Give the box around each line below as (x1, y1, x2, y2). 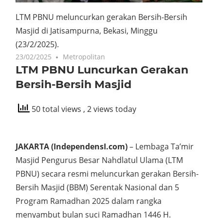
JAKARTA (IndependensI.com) (16, 141, 127, 152)
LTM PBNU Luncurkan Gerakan (16, 63, 188, 76)
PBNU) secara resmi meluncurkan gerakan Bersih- (16, 168, 199, 179)
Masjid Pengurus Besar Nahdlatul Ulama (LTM (16, 154, 183, 165)
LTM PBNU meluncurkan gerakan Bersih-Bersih (16, 11, 187, 22)
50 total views (30, 104, 83, 115)
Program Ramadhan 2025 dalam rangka (16, 195, 162, 206)
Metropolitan (63, 52, 106, 61)
